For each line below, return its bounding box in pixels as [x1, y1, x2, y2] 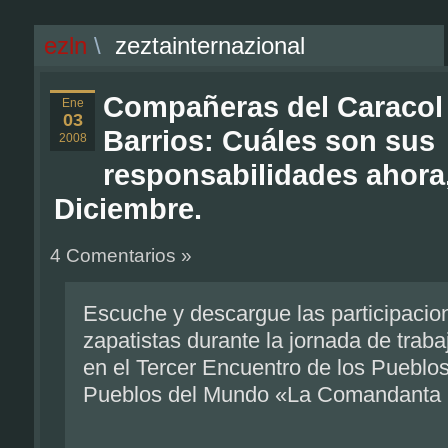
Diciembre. [54, 193, 202, 225]
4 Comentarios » [50, 245, 192, 266]
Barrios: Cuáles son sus [103, 125, 435, 157]
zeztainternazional [115, 32, 305, 59]
